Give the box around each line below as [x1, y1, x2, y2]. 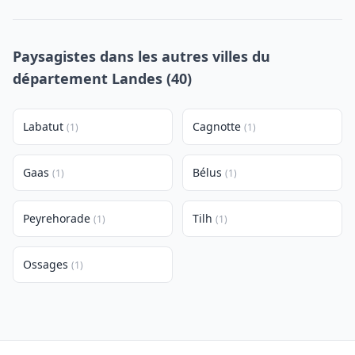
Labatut [23, 119, 63, 134]
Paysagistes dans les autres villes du [13, 47, 270, 66]
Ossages [23, 257, 68, 272]
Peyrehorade [23, 211, 90, 226]
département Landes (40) [13, 69, 192, 88]
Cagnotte [193, 119, 241, 134]
